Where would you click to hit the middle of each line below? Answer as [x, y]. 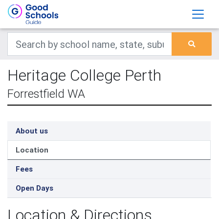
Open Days [34, 188]
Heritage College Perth [84, 75]
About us [32, 131]
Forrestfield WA [46, 94]
